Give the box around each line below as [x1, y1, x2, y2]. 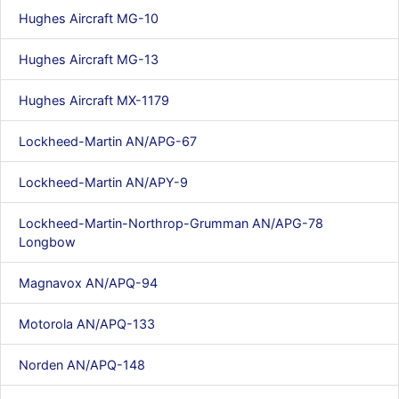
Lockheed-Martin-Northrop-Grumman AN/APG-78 [19, 216, 323, 231]
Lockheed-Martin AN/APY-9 [19, 175, 188, 190]
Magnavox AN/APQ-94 [19, 275, 158, 290]
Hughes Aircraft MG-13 [19, 52, 159, 67]
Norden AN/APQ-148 [19, 357, 145, 372]
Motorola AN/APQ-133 [19, 316, 155, 331]
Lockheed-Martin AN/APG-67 [19, 134, 197, 149]
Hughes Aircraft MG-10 [19, 11, 159, 26]
